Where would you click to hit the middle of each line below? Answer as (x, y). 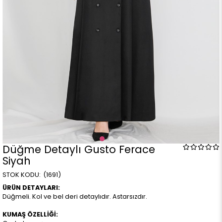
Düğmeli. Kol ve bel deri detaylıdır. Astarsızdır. (75, 196)
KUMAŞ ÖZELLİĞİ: (30, 214)
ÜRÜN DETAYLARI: (31, 188)
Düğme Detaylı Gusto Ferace (79, 149)
